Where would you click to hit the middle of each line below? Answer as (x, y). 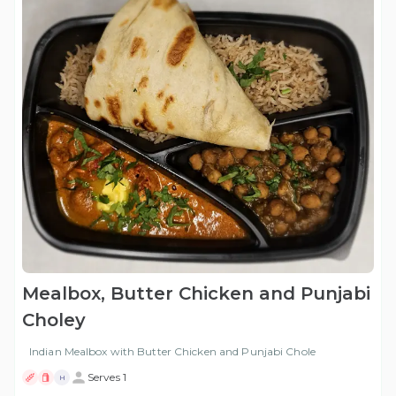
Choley (54, 320)
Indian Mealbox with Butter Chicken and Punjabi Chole (172, 352)
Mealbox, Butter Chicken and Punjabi (196, 294)
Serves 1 (107, 377)
